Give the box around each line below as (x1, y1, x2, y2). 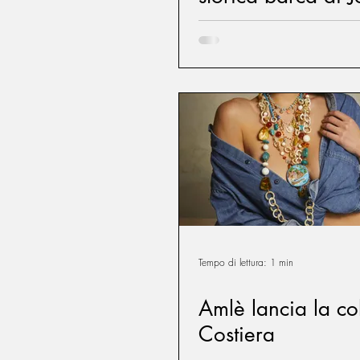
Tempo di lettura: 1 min (198, 255, 293, 269)
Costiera (198, 321, 275, 348)
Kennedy (198, 8, 279, 35)
